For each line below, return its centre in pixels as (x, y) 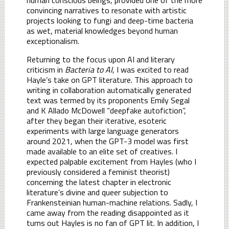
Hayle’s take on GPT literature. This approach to (110, 79)
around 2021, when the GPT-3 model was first (108, 141)
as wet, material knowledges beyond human (102, 30)
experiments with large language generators (103, 131)
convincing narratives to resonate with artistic (107, 10)
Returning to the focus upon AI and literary (101, 59)
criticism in (46, 69)
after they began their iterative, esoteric (97, 120)
